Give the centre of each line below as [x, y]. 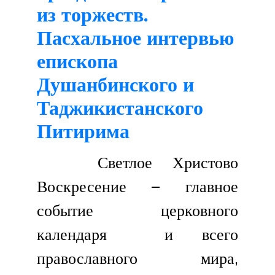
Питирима [83, 131]
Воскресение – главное [137, 186]
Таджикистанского [120, 108]
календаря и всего [137, 234]
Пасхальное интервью [135, 38]
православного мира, [137, 258]
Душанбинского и [115, 84]
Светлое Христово [137, 162]
